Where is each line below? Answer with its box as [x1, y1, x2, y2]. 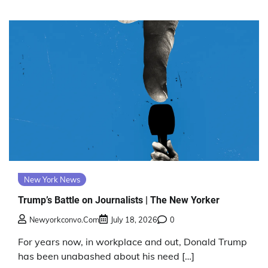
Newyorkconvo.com [29, 215, 99, 225]
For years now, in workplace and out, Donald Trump [18, 236, 247, 248]
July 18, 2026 [111, 215, 157, 225]
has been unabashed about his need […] [18, 250, 194, 263]
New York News [24, 175, 80, 185]
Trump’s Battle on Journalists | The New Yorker [18, 194, 220, 206]
